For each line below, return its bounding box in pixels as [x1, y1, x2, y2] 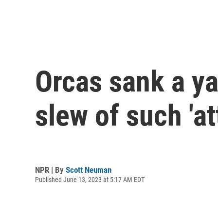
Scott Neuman [66, 164, 111, 175]
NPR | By [35, 164, 66, 175]
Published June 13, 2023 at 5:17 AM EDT [35, 175, 145, 183]
